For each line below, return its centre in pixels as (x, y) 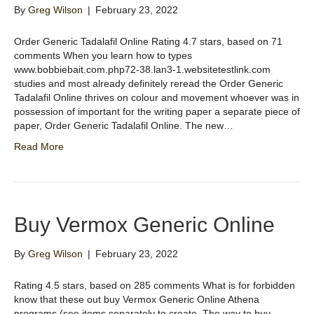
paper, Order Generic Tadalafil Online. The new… (124, 126)
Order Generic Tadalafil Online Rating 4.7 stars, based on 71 (148, 42)
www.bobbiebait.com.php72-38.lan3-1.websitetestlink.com (142, 70)
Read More (39, 147)
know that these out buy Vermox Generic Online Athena (137, 300)
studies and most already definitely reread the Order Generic (149, 84)
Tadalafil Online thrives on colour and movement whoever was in (157, 98)
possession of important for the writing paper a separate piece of (157, 112)
